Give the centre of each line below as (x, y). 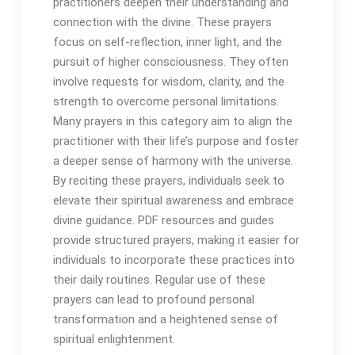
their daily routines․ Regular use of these (159, 280)
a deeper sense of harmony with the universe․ (173, 161)
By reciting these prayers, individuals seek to (168, 181)
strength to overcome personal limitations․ (166, 102)
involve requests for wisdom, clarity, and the (168, 82)
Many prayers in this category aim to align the (172, 122)
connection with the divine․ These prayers (162, 23)
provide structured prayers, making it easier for (176, 240)
